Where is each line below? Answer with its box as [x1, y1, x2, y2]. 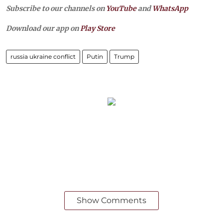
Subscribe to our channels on [6, 3, 106, 13]
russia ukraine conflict [10, 52, 76, 60]
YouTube [106, 3, 136, 13]
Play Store [80, 23, 115, 33]
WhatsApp [152, 3, 188, 13]
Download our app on [6, 23, 80, 33]
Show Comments [77, 195, 146, 205]
